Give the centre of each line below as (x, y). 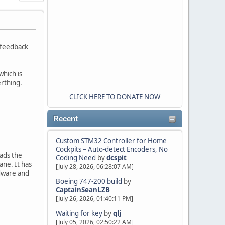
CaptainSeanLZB (83, 190)
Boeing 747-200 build (89, 181)
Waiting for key (79, 213)
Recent (66, 119)
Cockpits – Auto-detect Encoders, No (112, 149)
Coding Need (76, 158)
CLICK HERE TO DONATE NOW (115, 97)
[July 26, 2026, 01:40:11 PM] (94, 199)
